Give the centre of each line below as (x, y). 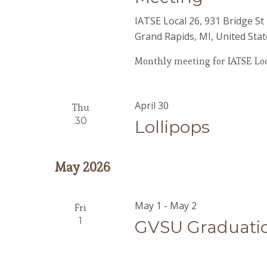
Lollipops (173, 127)
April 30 (152, 105)
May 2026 (83, 167)
